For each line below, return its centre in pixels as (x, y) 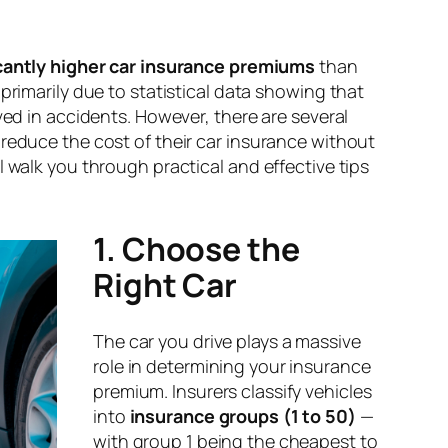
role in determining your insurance (232, 366)
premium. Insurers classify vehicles (232, 391)
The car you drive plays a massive (227, 341)
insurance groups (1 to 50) (242, 416)
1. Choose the (196, 248)
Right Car (165, 284)
